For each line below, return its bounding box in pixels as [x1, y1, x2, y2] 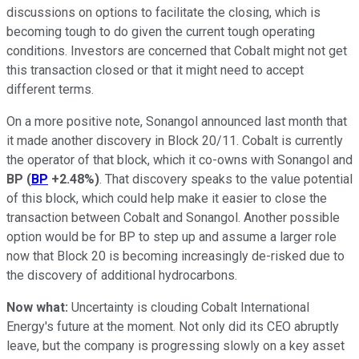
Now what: [6, 299, 71, 315]
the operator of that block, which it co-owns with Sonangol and [6, 151, 353, 167]
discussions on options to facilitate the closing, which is [6, 4, 321, 20]
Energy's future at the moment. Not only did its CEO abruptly [6, 318, 339, 334]
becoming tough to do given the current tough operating [6, 23, 315, 39]
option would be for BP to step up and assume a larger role [6, 228, 337, 244]
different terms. [6, 81, 94, 97]
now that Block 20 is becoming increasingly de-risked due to [6, 248, 345, 264]
